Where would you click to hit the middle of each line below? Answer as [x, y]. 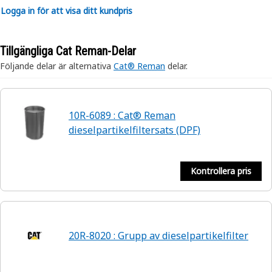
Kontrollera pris [221, 171]
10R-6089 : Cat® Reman [122, 115]
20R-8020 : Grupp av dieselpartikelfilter [158, 236]
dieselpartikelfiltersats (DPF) [134, 130]
